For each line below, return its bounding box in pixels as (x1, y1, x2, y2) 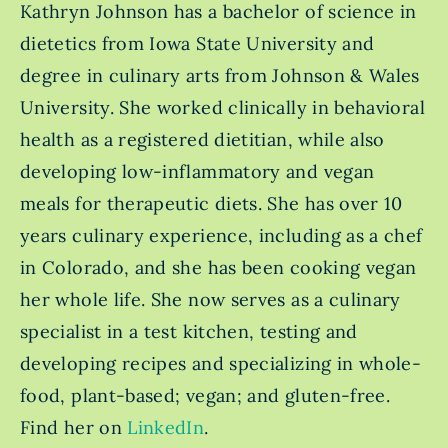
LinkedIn (127, 415, 205, 439)
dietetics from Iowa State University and (20, 31, 375, 55)
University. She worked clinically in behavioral (20, 95, 425, 119)
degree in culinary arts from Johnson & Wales (20, 63, 420, 87)
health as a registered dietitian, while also (20, 127, 385, 151)
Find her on (20, 415, 128, 439)
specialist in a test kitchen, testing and (20, 319, 358, 343)
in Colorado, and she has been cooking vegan (20, 255, 417, 279)
